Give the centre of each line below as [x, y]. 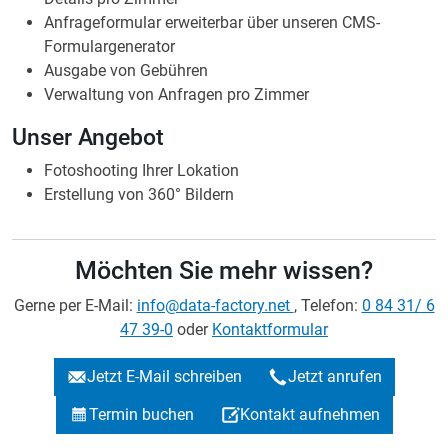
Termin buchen [141, 252]
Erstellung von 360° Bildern [139, 32]
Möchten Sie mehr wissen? [224, 108]
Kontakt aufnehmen [309, 252]
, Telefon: [327, 143]
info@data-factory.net [215, 143]
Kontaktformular [270, 167]
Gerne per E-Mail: [75, 143]
